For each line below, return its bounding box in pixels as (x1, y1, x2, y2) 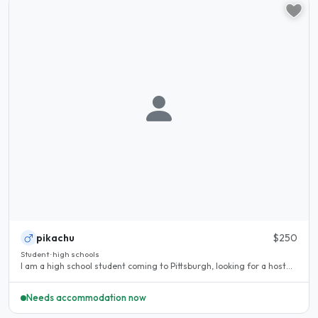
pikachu (36, 231, 75, 245)
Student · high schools (21, 249, 99, 260)
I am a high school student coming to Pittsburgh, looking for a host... (21, 261, 292, 272)
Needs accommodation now (26, 292, 146, 304)
